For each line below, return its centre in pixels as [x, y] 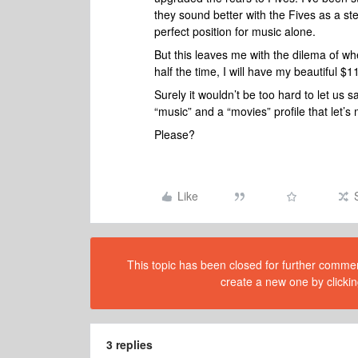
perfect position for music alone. [235, 31]
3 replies [129, 344]
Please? [175, 134]
